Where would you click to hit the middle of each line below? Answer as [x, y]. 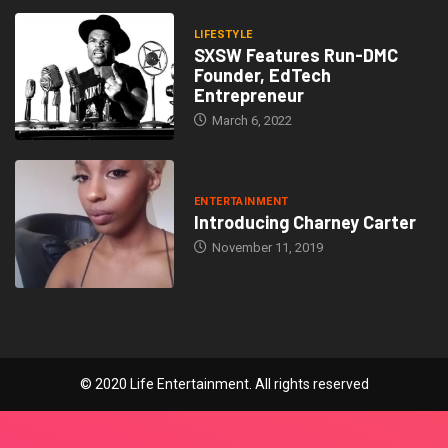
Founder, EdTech [262, 74]
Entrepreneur [248, 94]
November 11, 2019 [265, 247]
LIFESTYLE [223, 34]
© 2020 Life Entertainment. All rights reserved [224, 383]
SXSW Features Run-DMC [295, 54]
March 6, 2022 [250, 120]
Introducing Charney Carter [304, 222]
